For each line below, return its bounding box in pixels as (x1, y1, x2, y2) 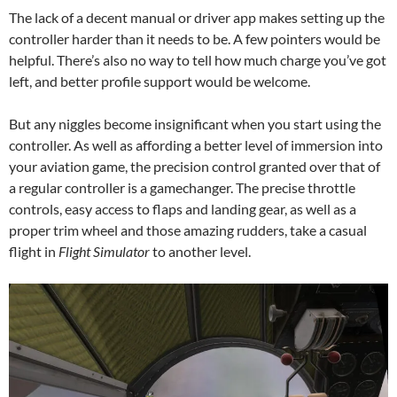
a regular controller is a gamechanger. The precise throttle (9, 179, 355, 197)
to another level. (150, 243, 251, 261)
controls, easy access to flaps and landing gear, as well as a (9, 200, 356, 218)
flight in (9, 243, 58, 261)
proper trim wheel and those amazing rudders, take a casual (9, 222, 367, 239)
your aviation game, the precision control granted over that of (9, 158, 380, 175)
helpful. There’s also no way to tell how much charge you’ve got (9, 51, 386, 69)
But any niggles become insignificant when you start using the (9, 115, 381, 133)
